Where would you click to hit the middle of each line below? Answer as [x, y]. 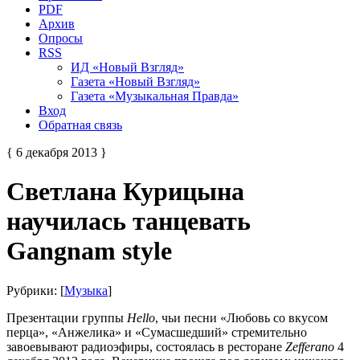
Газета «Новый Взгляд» [135, 81]
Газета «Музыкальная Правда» [155, 96]
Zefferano [310, 346]
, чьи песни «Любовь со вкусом [241, 317]
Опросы [61, 38]
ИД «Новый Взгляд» [127, 67]
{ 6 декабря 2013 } [57, 152]
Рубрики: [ [35, 290]
